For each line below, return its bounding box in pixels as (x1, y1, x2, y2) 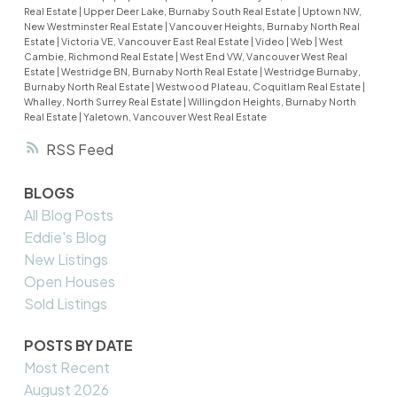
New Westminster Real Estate (23, 20, 165, 33)
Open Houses (23, 272, 115, 292)
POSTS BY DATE (23, 336, 133, 355)
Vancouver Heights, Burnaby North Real (168, 20, 360, 33)
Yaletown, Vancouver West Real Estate (82, 111, 267, 123)
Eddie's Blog (23, 228, 106, 247)
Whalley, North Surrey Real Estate (23, 96, 183, 108)
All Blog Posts (23, 206, 113, 225)
